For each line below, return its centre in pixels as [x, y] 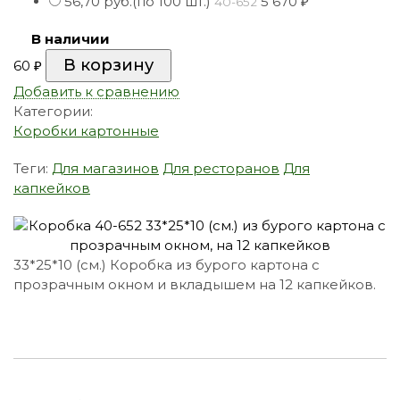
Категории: [53, 111]
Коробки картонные [86, 130]
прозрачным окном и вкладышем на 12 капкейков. [195, 284]
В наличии [70, 38]
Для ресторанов [221, 168]
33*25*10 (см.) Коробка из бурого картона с [167, 264]
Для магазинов [105, 168]
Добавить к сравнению [96, 91]
